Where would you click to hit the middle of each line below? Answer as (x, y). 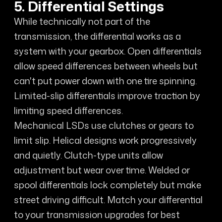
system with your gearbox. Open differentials (108, 51)
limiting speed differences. (68, 110)
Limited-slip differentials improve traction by (107, 95)
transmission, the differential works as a (97, 36)
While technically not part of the (82, 21)
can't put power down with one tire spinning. (105, 81)
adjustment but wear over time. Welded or (102, 170)
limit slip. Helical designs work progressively (105, 140)
